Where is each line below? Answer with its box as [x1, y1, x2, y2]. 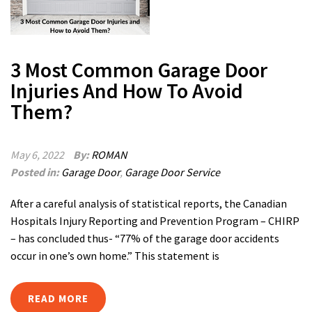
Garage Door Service [125, 165, 220, 179]
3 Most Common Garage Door [10, 56, 267, 83]
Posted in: [10, 165, 61, 179]
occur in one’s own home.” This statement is [10, 249, 219, 263]
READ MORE [28, 292, 88, 305]
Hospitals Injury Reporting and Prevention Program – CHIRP [10, 214, 299, 228]
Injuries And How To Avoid [10, 77, 243, 104]
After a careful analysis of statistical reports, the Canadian [10, 196, 287, 210]
